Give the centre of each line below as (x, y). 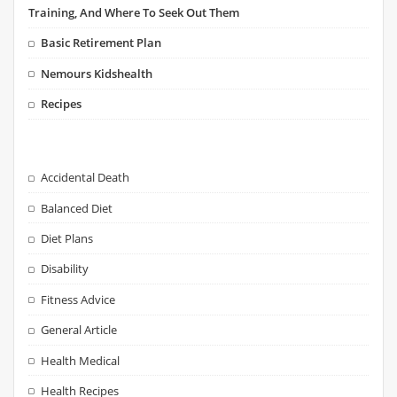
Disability (65, 269)
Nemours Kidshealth (97, 73)
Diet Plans (67, 239)
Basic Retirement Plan (101, 43)
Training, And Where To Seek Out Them (134, 13)
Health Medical (81, 360)
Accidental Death (86, 178)
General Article (79, 330)
